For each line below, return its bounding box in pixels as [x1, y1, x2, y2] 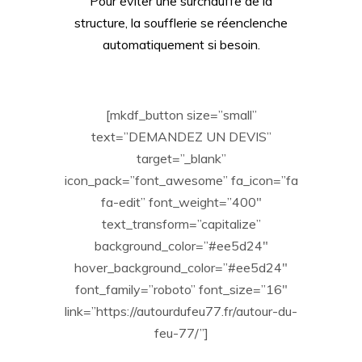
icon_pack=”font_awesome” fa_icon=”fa [64, 171, 298, 188]
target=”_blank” [136, 149, 226, 166]
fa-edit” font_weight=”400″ [100, 193, 262, 210]
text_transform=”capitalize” [101, 215, 261, 232]
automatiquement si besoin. [102, 36, 260, 53]
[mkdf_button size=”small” [105, 106, 257, 123]
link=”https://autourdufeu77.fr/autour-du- [65, 302, 297, 319]
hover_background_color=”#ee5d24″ [74, 259, 288, 276]
